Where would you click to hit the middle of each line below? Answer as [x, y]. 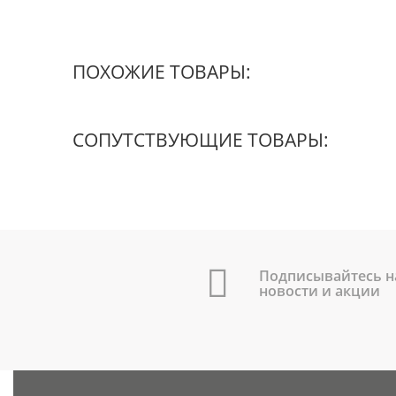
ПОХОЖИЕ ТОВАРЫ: [162, 72]
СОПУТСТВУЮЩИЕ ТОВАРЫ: [201, 140]
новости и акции [320, 291]
